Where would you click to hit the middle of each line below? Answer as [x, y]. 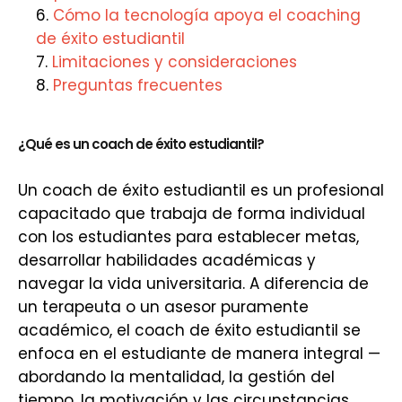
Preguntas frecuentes [138, 85]
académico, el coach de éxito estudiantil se [189, 330]
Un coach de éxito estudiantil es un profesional [201, 190]
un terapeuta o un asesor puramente [163, 307]
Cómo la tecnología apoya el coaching [207, 15]
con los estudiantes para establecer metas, [188, 237]
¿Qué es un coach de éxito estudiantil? [141, 144]
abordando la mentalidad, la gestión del [176, 377]
